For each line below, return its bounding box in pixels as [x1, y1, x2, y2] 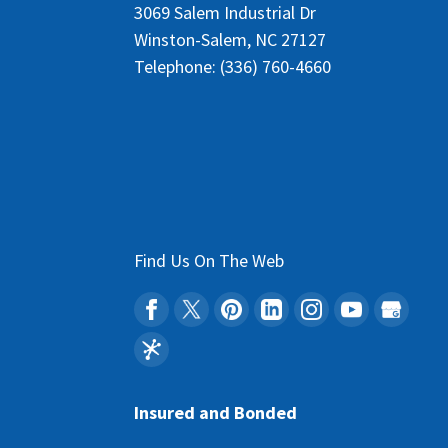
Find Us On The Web [134, 249, 285, 273]
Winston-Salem [134, 28, 248, 52]
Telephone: [134, 55, 221, 79]
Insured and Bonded [134, 401, 298, 425]
